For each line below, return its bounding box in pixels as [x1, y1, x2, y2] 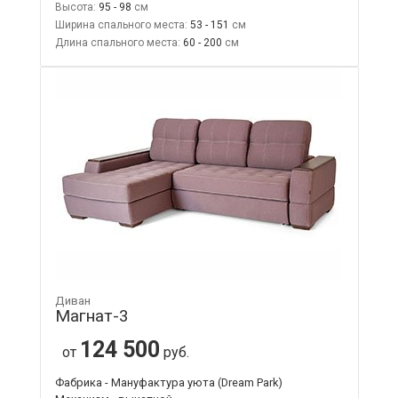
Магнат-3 [54, 305, 129, 326]
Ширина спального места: [54, 18, 187, 31]
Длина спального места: [54, 36, 180, 49]
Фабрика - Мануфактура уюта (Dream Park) [54, 375, 283, 389]
